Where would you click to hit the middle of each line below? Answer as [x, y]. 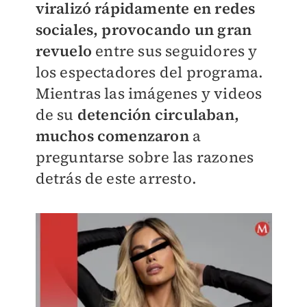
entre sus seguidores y [174, 51]
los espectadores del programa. [149, 72]
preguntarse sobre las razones [145, 157]
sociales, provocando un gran [144, 29]
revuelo [63, 51]
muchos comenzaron [114, 136]
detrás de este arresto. [116, 178]
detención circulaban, [158, 114]
